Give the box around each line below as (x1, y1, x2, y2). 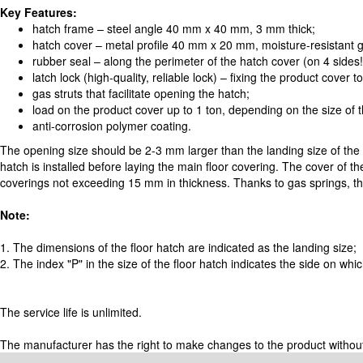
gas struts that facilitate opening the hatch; (32, 85, 250, 101)
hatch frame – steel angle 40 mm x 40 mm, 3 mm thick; (32, 20, 315, 36)
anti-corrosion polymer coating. (32, 117, 191, 134)
